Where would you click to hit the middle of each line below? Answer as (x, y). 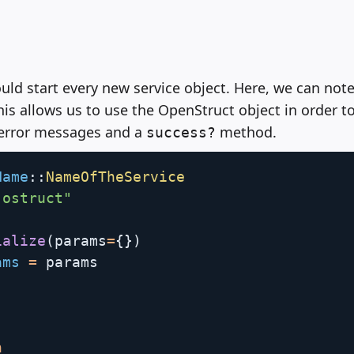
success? (181, 133)
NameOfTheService (115, 177)
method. (246, 132)
